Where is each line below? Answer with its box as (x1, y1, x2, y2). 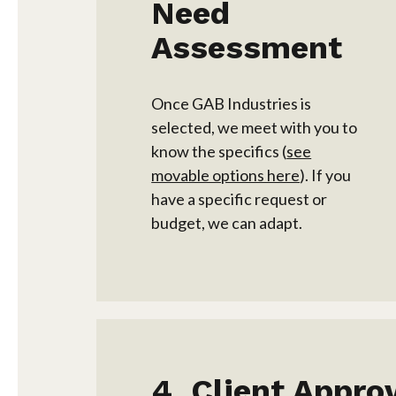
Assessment (151, 29, 343, 67)
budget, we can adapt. (151, 213, 303, 233)
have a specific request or (151, 189, 328, 209)
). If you (300, 165, 352, 186)
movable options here (151, 165, 301, 186)
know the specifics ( (151, 141, 287, 162)
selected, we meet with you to (151, 118, 358, 138)
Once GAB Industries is (151, 94, 312, 114)
